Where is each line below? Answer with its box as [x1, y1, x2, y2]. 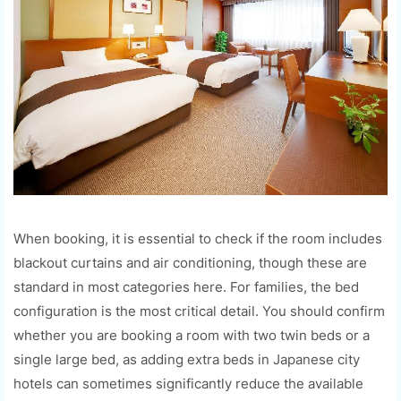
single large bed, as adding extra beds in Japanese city [13, 350, 360, 368]
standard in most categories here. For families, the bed [13, 277, 359, 295]
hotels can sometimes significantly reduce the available [13, 374, 363, 392]
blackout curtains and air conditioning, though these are [13, 253, 367, 271]
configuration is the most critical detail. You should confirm [13, 302, 385, 320]
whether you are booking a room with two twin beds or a [13, 326, 370, 344]
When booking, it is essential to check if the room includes [13, 229, 382, 247]
